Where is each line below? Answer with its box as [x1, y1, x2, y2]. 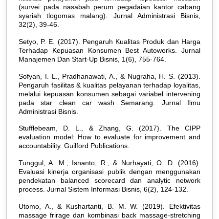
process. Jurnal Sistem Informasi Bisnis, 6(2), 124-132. [18, 185, 188, 194]
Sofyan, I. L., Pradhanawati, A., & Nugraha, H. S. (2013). [18, 72, 200, 80]
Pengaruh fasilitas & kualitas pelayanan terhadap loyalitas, [18, 81, 200, 89]
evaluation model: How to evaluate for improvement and [18, 133, 200, 141]
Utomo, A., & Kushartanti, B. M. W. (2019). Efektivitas [18, 202, 200, 210]
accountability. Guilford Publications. [18, 142, 130, 150]
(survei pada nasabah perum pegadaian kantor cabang [18, 3, 200, 11]
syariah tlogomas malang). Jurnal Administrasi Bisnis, [18, 12, 200, 20]
